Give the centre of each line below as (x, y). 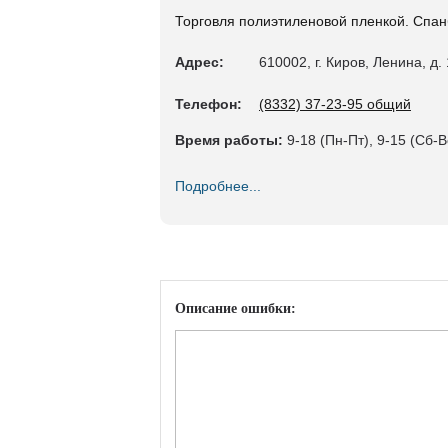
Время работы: (229, 140)
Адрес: (199, 62)
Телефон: (208, 104)
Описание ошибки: (235, 308)
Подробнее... (218, 186)
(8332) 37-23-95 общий (335, 104)
